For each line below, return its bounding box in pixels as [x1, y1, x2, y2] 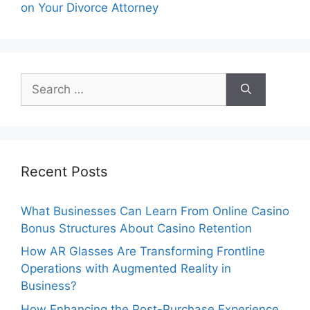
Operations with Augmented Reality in [21, 262, 231, 276]
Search [20, 73, 59, 88]
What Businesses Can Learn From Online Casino [21, 203, 289, 218]
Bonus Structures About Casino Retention [21, 221, 252, 235]
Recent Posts [21, 163, 107, 180]
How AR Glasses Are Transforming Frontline [21, 244, 265, 259]
